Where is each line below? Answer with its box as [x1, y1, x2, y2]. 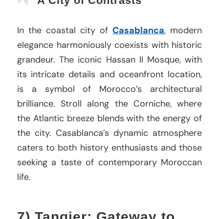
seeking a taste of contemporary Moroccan [17, 156, 202, 168]
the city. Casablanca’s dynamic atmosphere [17, 127, 202, 139]
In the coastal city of [17, 24, 112, 36]
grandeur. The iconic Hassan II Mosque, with [17, 53, 202, 66]
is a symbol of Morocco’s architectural [17, 83, 202, 95]
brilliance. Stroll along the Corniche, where [17, 97, 202, 109]
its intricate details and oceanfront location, [17, 68, 202, 80]
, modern [164, 24, 202, 36]
